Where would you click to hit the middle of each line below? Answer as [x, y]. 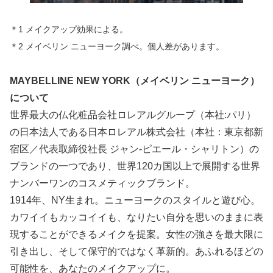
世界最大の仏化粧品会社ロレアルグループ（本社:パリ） [133, 115]
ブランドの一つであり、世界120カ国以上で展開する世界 [135, 166]
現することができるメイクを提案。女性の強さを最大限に [136, 234]
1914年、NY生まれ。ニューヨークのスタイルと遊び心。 [135, 200]
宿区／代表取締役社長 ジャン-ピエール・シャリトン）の [134, 149]
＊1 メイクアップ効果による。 [69, 30]
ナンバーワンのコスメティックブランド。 [102, 183]
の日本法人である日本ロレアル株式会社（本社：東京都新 [136, 132]
